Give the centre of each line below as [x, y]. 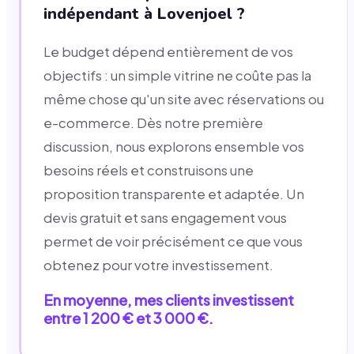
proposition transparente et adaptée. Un [174, 194]
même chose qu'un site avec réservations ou [184, 99]
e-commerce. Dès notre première [153, 122]
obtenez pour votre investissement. [158, 265]
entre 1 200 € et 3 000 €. [128, 318]
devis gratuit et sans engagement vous [165, 217]
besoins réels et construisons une [149, 170]
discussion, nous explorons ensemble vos [174, 146]
